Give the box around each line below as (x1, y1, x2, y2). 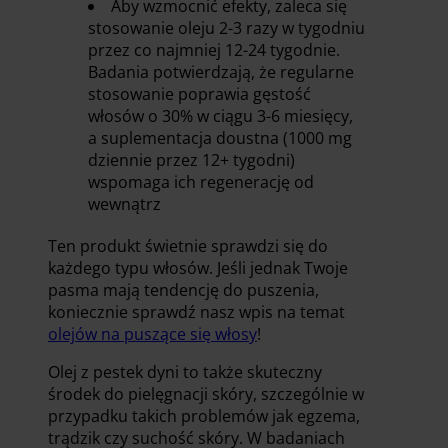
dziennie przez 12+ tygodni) (88, 148, 295, 171)
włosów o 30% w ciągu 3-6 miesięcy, (88, 104, 353, 127)
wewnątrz (88, 192, 161, 215)
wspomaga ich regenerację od (88, 170, 314, 193)
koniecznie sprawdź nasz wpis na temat (48, 300, 345, 323)
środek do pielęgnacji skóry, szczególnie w (48, 382, 364, 405)
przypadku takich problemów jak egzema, (48, 404, 360, 427)
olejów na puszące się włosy (48, 322, 257, 345)
